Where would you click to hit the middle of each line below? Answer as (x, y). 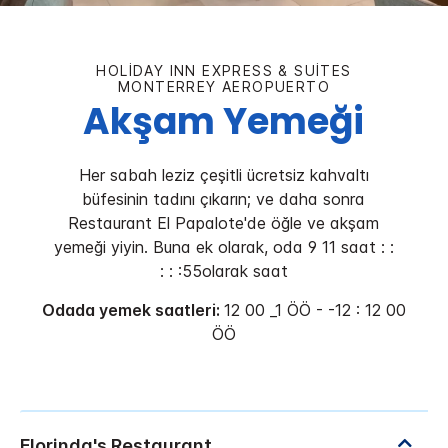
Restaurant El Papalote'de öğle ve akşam (224, 223)
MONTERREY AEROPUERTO (223, 87)
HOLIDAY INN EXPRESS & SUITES (224, 71)
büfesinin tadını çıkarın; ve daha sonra (224, 199)
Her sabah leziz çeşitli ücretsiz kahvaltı (223, 175)
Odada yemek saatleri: (132, 310)
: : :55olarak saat (223, 271)
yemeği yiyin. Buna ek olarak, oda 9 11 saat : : (223, 247)
